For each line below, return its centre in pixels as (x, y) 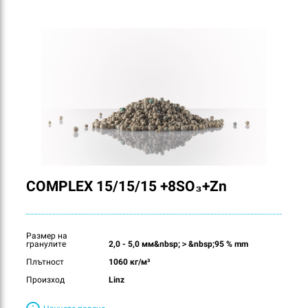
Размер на (46, 236)
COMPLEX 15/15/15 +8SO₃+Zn (126, 187)
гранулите (46, 244)
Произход (45, 280)
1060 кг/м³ (129, 262)
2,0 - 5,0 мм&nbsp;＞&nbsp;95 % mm (178, 244)
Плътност (45, 262)
